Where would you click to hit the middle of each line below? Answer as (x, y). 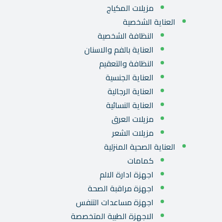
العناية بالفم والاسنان (119, 50)
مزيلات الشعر (133, 133)
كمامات (140, 161)
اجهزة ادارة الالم (127, 175)
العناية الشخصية (149, 22)
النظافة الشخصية (126, 36)
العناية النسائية (130, 105)
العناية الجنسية (130, 78)
